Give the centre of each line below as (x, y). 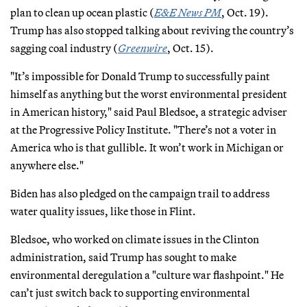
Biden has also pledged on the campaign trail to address (140, 193)
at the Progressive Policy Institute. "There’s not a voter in (143, 129)
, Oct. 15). (191, 48)
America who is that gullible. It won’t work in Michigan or (147, 147)
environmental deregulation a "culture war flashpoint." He (147, 274)
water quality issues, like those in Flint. (103, 211)
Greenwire (143, 48)
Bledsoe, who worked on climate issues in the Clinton (135, 239)
